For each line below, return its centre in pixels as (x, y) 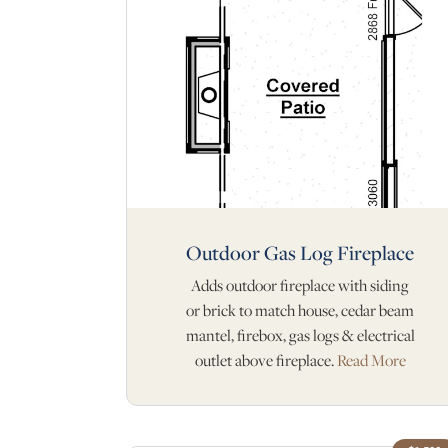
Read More (371, 360)
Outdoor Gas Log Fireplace (300, 252)
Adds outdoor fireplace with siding (300, 285)
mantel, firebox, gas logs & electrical (300, 335)
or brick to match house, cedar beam (300, 310)
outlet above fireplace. (265, 360)
